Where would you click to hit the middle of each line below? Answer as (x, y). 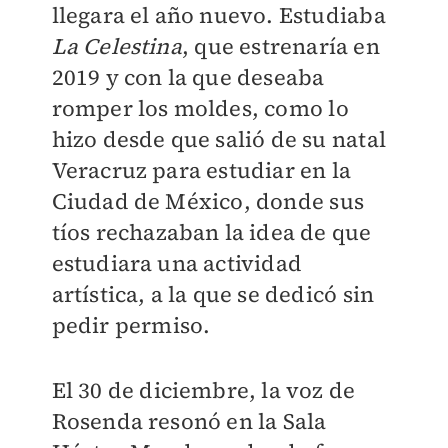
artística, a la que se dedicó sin (213, 294)
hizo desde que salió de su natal (218, 139)
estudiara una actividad (177, 263)
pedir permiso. (131, 325)
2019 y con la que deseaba (188, 77)
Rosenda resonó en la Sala (189, 421)
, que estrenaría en (280, 46)
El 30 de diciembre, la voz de (203, 390)
